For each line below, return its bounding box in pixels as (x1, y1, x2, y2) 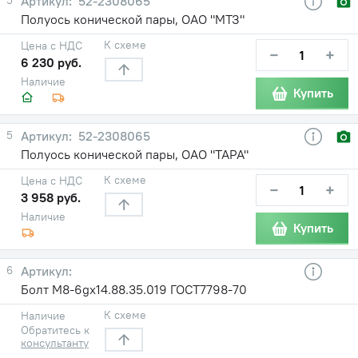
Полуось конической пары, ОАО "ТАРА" (21, 145, 249, 162)
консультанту (21, 335, 89, 350)
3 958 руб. (21, 189, 81, 205)
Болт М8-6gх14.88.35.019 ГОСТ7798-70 (21, 280, 247, 297)
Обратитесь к (21, 322, 89, 337)
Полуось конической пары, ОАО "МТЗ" (21, 10, 245, 27)
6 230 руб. (21, 54, 82, 70)
